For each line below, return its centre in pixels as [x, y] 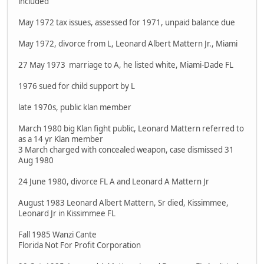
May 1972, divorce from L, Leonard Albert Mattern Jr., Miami [128, 44]
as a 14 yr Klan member [61, 139]
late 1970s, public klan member [75, 108]
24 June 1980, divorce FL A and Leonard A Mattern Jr [114, 182]
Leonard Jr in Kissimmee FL [67, 214]
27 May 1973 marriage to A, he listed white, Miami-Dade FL [126, 65]
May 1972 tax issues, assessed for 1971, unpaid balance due [127, 23]
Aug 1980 [36, 161]
